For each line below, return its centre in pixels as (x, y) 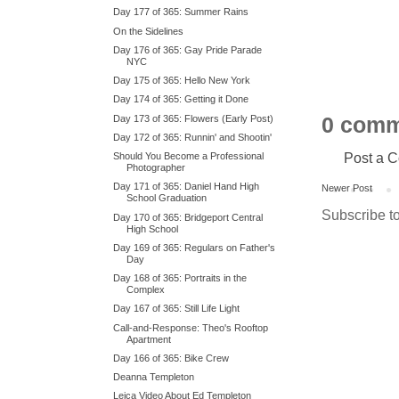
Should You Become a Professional (189, 156)
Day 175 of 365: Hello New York (182, 80)
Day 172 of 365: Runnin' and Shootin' (193, 137)
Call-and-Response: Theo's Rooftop (191, 327)
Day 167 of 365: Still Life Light (177, 309)
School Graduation (167, 198)
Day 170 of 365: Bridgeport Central (188, 217)
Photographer (156, 167)
